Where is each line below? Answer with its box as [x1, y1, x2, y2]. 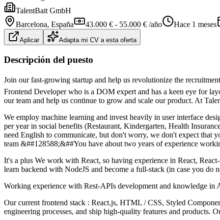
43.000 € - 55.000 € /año [85, 20, 162, 28]
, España [47, 20, 74, 28]
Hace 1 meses [174, 20, 217, 28]
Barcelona [16, 20, 47, 28]
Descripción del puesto [4, 54, 93, 65]
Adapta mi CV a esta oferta [59, 36, 137, 44]
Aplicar [20, 36, 39, 44]
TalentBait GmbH [16, 6, 71, 15]
